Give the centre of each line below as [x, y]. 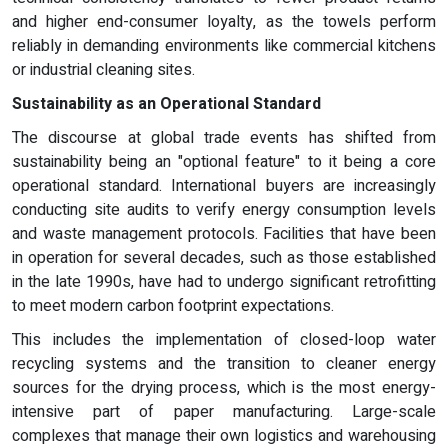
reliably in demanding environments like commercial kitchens [224, 45]
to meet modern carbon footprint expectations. [173, 305]
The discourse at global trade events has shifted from [224, 137]
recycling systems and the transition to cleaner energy [224, 363]
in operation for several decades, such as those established [224, 257]
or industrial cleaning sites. [103, 69]
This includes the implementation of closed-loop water [224, 339]
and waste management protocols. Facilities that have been [224, 233]
